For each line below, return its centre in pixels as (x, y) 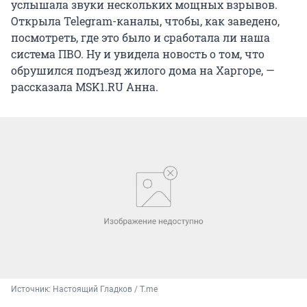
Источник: (32, 289)
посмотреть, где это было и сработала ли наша (140, 38)
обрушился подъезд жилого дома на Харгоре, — (143, 71)
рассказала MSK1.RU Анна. (85, 87)
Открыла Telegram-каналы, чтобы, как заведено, (145, 21)
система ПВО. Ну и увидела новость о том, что (138, 54)
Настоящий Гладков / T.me (105, 289)
